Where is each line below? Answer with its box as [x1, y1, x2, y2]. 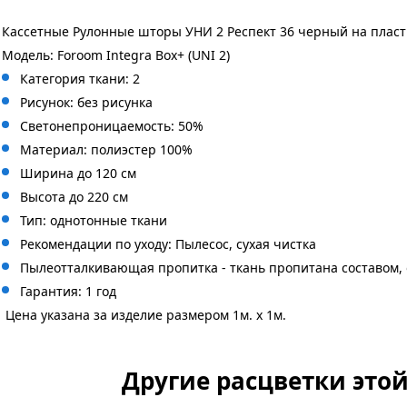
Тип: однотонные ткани [20, 212, 167, 229]
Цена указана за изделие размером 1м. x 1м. [2, 306, 286, 323]
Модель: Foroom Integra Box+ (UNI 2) [2, 46, 230, 64]
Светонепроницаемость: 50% [20, 117, 203, 134]
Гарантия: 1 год [20, 283, 116, 300]
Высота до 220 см [20, 188, 128, 205]
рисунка [102, 94, 153, 111]
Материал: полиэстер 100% [20, 141, 193, 158]
